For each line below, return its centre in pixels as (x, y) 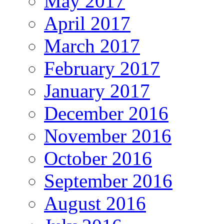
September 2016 (108, 180)
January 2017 (97, 90)
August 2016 (95, 203)
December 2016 (106, 113)
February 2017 (102, 68)
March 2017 (92, 45)
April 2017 (87, 23)
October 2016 (98, 158)
